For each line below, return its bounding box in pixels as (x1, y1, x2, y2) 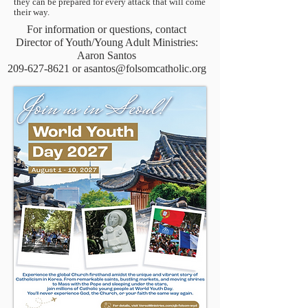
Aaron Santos (77, 49, 136, 61)
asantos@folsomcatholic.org (83, 63, 206, 74)
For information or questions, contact (27, 23, 186, 35)
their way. (14, 7, 49, 17)
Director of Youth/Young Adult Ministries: (15, 36, 198, 48)
